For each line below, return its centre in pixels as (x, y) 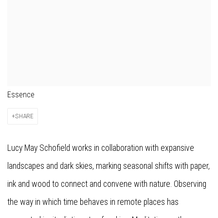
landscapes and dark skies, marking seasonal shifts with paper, (109, 166)
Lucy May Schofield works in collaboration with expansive (101, 148)
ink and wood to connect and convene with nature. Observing (107, 184)
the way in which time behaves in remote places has (93, 202)
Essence (21, 95)
